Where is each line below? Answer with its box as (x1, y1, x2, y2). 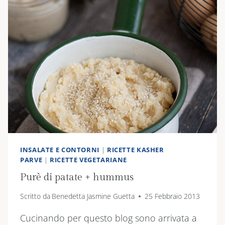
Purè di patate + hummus (20, 171, 134, 183)
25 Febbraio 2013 (145, 191, 200, 201)
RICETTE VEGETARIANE (50, 156, 128, 165)
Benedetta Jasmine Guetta (52, 191, 135, 201)
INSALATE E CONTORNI (20, 146, 99, 155)
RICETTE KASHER (106, 146, 164, 155)
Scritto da (20, 191, 50, 201)
